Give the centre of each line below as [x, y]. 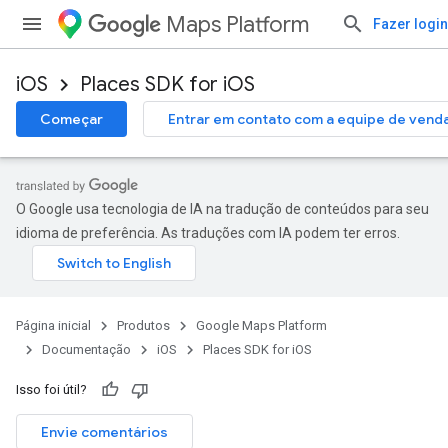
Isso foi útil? [51, 389]
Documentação [86, 349]
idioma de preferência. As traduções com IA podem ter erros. [208, 233]
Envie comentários [104, 432]
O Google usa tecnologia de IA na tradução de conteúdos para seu [222, 209]
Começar [71, 119]
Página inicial [53, 325]
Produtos [143, 325]
